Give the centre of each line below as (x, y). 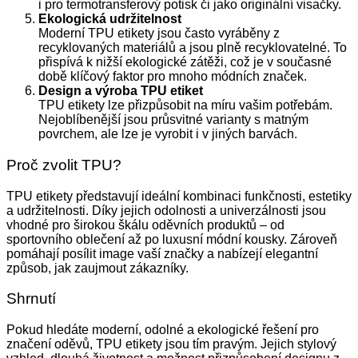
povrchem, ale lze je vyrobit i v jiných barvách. (168, 134)
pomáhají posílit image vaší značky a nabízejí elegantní (162, 253)
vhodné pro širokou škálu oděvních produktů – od (145, 225)
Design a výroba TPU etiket (121, 91)
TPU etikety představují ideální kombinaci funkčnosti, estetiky (179, 196)
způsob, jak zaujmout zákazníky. (97, 268)
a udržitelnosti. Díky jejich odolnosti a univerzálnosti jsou (166, 210)
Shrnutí (31, 299)
